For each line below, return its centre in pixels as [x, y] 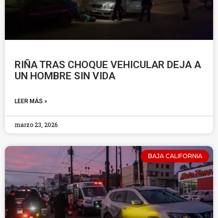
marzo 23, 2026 [36, 125]
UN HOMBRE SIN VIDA [65, 76]
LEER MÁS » [31, 101]
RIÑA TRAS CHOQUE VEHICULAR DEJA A [108, 65]
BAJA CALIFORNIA [175, 156]
